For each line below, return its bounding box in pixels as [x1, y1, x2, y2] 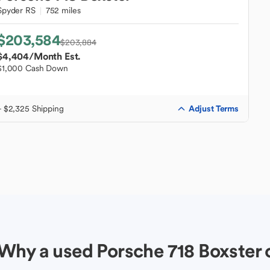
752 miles [45, 5, 81, 16]
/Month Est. [29, 50, 81, 62]
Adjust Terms [188, 102, 239, 114]
